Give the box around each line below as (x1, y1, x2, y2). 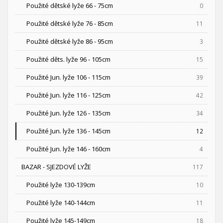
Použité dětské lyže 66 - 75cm (26, 1, 113, 10)
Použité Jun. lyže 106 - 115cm (26, 73, 111, 82)
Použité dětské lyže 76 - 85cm (26, 19, 113, 28)
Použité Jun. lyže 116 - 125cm (26, 91, 111, 100)
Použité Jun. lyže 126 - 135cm (26, 109, 111, 118)
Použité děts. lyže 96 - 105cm (26, 55, 111, 64)
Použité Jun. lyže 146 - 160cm (26, 144, 111, 154)
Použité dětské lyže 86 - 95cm (26, 37, 113, 46)
